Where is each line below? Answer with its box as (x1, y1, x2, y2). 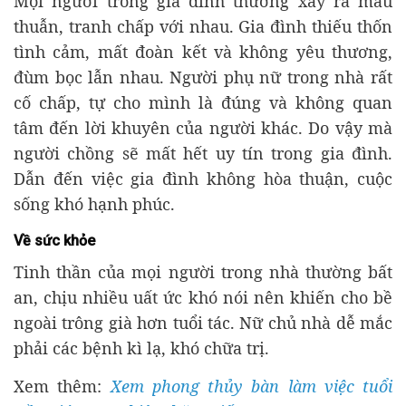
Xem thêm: (14, 374, 111, 397)
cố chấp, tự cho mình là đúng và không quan (14, 91, 392, 113)
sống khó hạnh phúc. (14, 192, 175, 215)
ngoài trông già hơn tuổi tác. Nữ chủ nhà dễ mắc (14, 311, 392, 333)
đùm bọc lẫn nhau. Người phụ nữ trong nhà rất (14, 65, 392, 88)
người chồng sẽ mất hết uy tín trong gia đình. (14, 141, 392, 164)
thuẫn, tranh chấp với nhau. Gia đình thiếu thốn (14, 14, 392, 37)
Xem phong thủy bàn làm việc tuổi (110, 374, 392, 397)
